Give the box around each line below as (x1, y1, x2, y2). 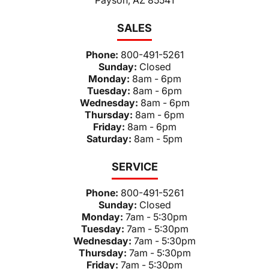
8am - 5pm (134, 132, 183, 145)
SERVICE (111, 160, 158, 173)
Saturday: (86, 132, 134, 145)
